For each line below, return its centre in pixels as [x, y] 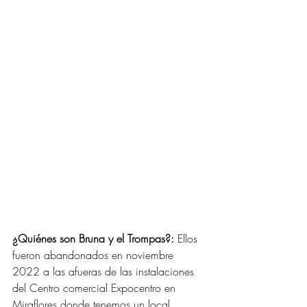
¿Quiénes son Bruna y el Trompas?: [93, 238]
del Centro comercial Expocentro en [96, 287]
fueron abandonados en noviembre [95, 255]
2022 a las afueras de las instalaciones [105, 271]
